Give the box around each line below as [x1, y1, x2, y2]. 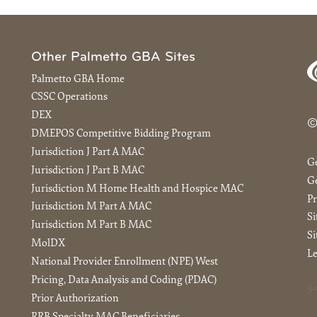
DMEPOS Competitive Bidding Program [31, 129, 211, 140]
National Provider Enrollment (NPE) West [31, 257, 218, 268]
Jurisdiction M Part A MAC [31, 202, 151, 213]
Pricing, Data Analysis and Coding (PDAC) [31, 275, 217, 286]
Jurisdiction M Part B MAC [31, 220, 151, 231]
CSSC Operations [31, 92, 108, 103]
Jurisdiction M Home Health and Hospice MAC [31, 183, 243, 195]
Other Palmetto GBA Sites [31, 50, 195, 64]
